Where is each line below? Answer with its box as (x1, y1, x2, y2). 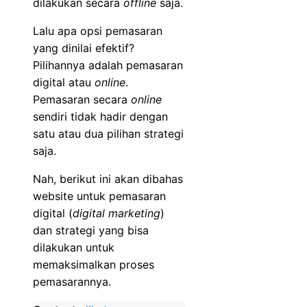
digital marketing (73, 206, 160, 220)
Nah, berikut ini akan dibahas (33, 171, 183, 186)
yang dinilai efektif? (33, 40, 134, 55)
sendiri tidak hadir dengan (33, 109, 168, 123)
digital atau (33, 75, 95, 89)
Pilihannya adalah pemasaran (33, 58, 183, 72)
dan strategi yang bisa (33, 223, 149, 237)
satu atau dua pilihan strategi (33, 126, 184, 140)
